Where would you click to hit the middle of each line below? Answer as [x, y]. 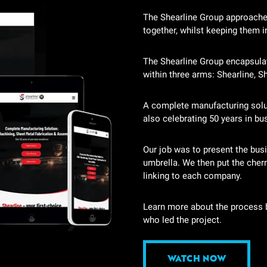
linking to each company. [193, 176]
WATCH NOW [197, 258]
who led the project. [182, 220]
